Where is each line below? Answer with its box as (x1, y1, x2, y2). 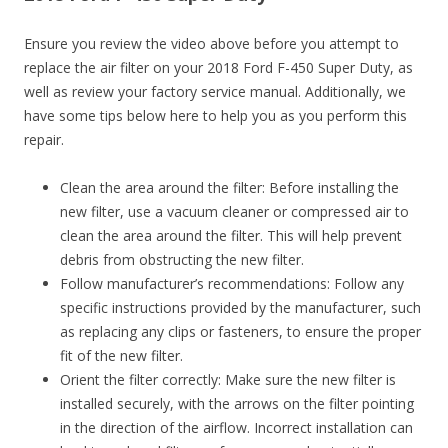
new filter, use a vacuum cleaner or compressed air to (60, 201, 409, 221)
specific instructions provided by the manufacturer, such (60, 297, 421, 317)
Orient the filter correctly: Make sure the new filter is (60, 369, 396, 389)
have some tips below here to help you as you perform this (24, 105, 407, 125)
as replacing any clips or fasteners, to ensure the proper (60, 321, 421, 341)
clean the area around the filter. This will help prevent (60, 225, 402, 245)
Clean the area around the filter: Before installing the (60, 177, 399, 197)
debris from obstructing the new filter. (60, 249, 304, 269)
